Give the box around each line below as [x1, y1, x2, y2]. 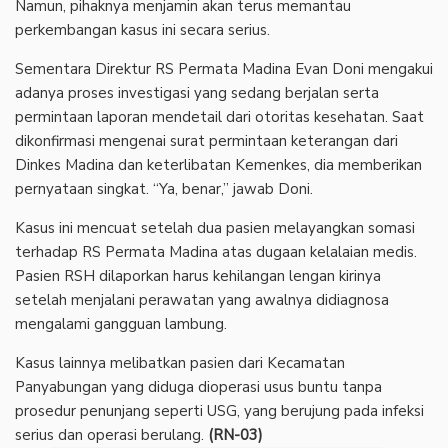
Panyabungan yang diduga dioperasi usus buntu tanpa [15, 376, 382, 397]
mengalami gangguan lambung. [15, 313, 227, 334]
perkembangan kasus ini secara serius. [15, 19, 270, 40]
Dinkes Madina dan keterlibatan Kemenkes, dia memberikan [15, 154, 422, 175]
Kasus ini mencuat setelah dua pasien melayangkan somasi [15, 217, 415, 238]
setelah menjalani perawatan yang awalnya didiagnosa [15, 289, 389, 310]
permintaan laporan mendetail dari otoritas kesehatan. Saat [15, 106, 424, 127]
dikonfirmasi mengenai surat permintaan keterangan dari [15, 130, 398, 151]
